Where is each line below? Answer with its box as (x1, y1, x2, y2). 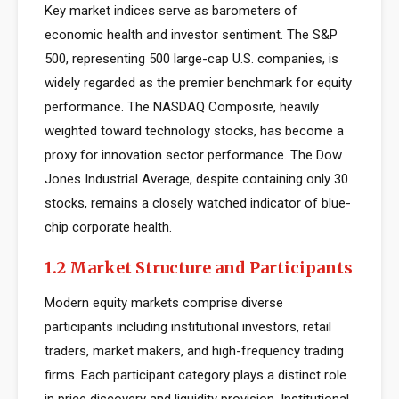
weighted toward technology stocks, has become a (45, 123, 344, 139)
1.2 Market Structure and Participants (45, 257, 353, 278)
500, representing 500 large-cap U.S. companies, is (45, 51, 338, 67)
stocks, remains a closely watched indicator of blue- (45, 195, 351, 211)
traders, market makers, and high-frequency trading (45, 343, 344, 359)
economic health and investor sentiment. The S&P (45, 27, 338, 43)
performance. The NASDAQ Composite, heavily (45, 99, 319, 115)
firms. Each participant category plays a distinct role (45, 367, 346, 383)
